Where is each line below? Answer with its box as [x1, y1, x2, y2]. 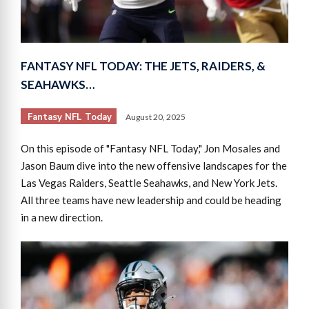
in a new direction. [21, 210, 103, 223]
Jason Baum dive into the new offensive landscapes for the [21, 159, 287, 172]
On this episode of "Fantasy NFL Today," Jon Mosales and [21, 141, 280, 154]
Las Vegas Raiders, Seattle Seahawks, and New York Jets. [21, 176, 277, 189]
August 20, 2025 [126, 111, 186, 122]
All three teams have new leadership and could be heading [21, 193, 281, 206]
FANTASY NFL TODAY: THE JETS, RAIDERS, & [21, 58, 266, 73]
